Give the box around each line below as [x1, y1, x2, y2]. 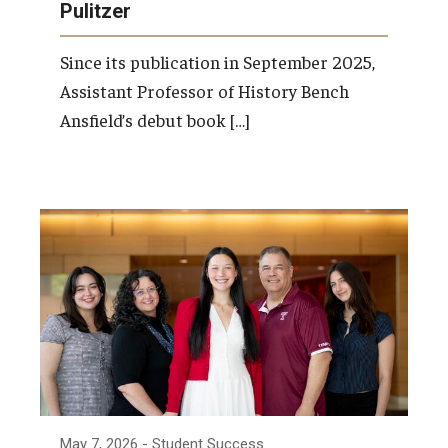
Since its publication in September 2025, [60, 49, 375, 73]
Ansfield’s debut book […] [60, 107, 250, 131]
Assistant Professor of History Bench [60, 78, 349, 102]
